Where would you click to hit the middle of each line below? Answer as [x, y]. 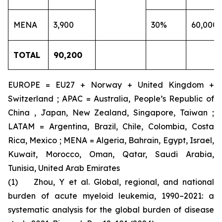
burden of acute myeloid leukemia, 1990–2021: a [111, 196]
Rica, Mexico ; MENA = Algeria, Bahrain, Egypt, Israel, [111, 140]
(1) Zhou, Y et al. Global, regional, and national [111, 182]
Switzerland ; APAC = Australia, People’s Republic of [111, 99]
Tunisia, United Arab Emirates [64, 168]
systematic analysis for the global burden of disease [111, 210]
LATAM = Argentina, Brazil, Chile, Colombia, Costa [111, 126]
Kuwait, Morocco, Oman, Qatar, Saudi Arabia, [111, 154]
